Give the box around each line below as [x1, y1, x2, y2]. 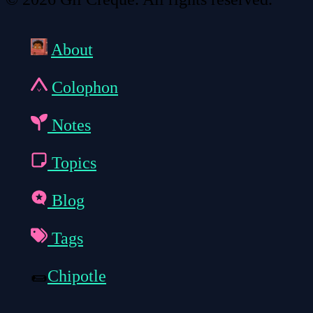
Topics [48, 154, 96, 173]
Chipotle [48, 267, 106, 286]
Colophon [52, 78, 118, 97]
